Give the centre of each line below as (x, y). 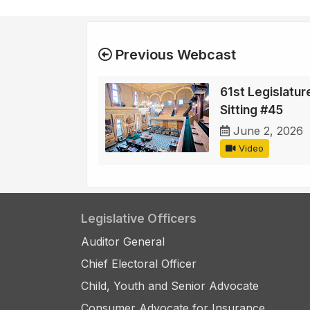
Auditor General (123, 242)
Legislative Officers (139, 219)
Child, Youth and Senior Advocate (170, 286)
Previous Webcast (174, 55)
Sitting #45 (252, 110)
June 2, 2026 (268, 131)
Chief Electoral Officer (139, 264)
